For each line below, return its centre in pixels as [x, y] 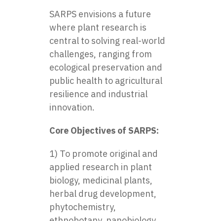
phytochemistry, [83, 207]
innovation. [72, 107]
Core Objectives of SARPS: [104, 130]
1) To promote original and [104, 153]
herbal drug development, [103, 193]
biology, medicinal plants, [101, 180]
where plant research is [98, 27]
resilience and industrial [98, 94]
